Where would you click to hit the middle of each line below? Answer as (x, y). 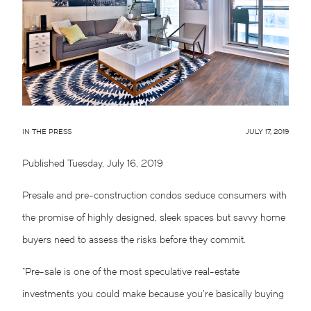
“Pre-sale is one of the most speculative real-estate (131, 273)
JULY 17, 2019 (267, 132)
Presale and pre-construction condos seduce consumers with (154, 196)
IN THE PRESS (47, 132)
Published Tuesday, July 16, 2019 (93, 164)
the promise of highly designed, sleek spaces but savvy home (154, 219)
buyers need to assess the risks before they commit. (134, 241)
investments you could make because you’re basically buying (153, 295)
